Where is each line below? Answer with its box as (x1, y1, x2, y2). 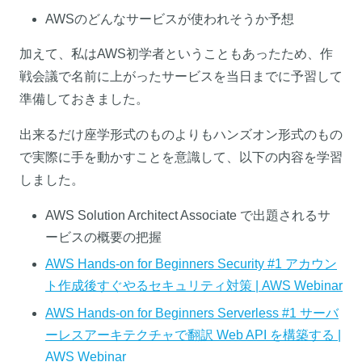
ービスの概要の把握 (45, 230, 162, 245)
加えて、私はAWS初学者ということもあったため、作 (19, 47, 333, 61)
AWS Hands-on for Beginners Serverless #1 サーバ (45, 305, 339, 320)
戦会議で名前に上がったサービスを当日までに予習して (19, 69, 343, 84)
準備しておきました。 (19, 92, 149, 107)
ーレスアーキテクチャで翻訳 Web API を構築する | (45, 327, 341, 342)
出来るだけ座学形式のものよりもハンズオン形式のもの (19, 128, 343, 142)
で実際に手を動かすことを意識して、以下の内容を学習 (19, 150, 343, 165)
